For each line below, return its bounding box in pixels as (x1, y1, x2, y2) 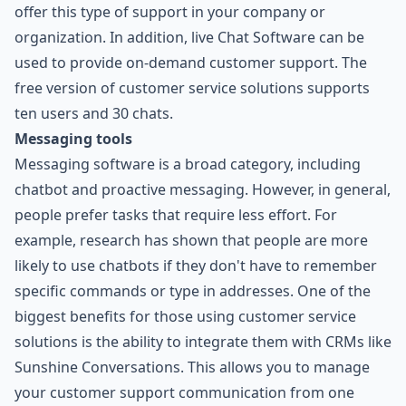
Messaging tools (14, 129, 132, 150)
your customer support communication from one (14, 382, 354, 403)
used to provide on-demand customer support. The (14, 53, 367, 73)
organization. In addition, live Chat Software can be (14, 27, 364, 48)
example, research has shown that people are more (14, 230, 368, 251)
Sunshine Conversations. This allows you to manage (14, 357, 370, 378)
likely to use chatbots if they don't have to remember (14, 256, 377, 276)
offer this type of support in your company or (14, 2, 325, 23)
